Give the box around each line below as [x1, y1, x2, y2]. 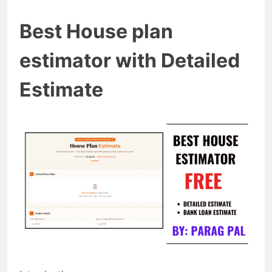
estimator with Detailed [19, 49, 240, 73]
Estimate [19, 78, 103, 102]
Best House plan [19, 19, 173, 44]
